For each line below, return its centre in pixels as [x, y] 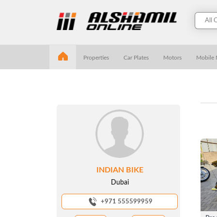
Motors [172, 57]
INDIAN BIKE [120, 170]
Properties [96, 57]
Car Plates [136, 57]
